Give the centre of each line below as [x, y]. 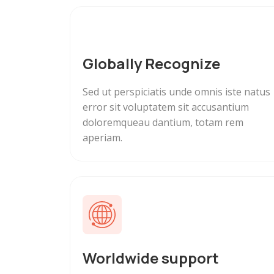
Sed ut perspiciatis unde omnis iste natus [176, 92]
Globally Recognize [151, 64]
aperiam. [102, 138]
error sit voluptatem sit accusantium [166, 107]
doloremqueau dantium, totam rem [163, 123]
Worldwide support [151, 258]
